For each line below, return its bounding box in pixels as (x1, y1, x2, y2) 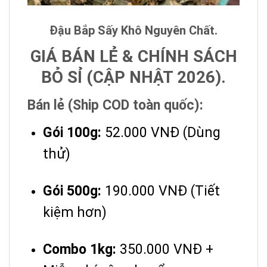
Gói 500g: (43, 182, 101, 199)
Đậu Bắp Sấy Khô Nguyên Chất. (49, 23, 218, 38)
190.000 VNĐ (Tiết (101, 182, 220, 199)
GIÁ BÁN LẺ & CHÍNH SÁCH (30, 46, 237, 66)
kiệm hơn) (43, 204, 107, 221)
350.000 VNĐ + (116, 241, 213, 257)
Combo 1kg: (43, 241, 116, 257)
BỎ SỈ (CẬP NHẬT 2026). (41, 67, 226, 87)
